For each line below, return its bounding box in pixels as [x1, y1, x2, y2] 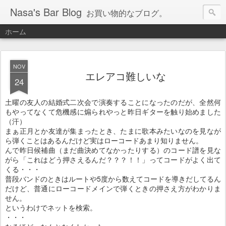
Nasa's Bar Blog [10, 5, 82, 19]
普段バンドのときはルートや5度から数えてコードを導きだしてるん [5, 174, 221, 184]
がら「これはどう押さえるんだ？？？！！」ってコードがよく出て [5, 154, 221, 164]
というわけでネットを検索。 [5, 202, 97, 212]
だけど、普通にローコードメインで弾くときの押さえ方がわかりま [5, 183, 221, 193]
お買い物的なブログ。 [86, 7, 167, 19]
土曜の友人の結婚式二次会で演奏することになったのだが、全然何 [5, 97, 221, 107]
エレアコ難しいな [85, 69, 166, 83]
